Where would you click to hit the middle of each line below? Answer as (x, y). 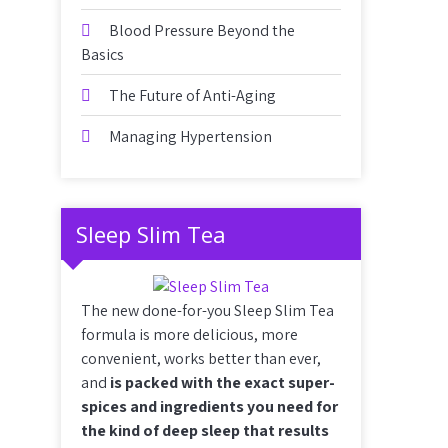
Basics (102, 54)
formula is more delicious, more (189, 334)
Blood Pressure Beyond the (202, 30)
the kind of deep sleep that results (205, 430)
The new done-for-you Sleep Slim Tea (207, 310)
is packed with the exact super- (222, 382)
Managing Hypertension (190, 136)
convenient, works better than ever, (201, 358)
